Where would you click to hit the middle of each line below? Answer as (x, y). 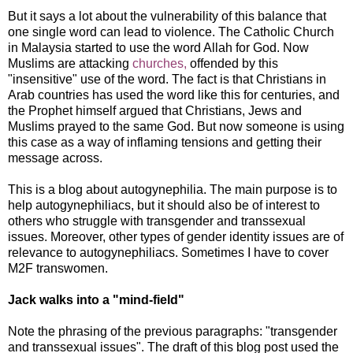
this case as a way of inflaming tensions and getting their (165, 142)
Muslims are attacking (69, 63)
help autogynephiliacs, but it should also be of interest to (164, 205)
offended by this (232, 63)
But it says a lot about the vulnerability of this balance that (167, 16)
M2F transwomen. (58, 268)
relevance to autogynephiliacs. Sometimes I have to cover (168, 252)
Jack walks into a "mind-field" (96, 299)
